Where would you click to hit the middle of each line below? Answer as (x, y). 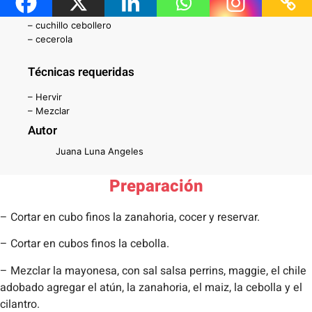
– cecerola (50, 39)
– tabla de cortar (63, 11)
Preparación (156, 187)
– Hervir (45, 97)
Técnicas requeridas (81, 72)
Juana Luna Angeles (100, 151)
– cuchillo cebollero (70, 25)
